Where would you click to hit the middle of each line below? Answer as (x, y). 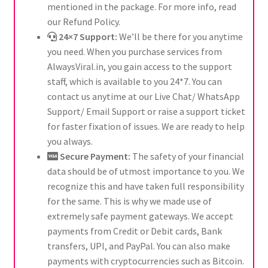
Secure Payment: (96, 156)
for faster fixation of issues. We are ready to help (146, 127)
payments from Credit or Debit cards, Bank (134, 231)
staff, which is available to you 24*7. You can (134, 82)
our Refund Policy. (83, 22)
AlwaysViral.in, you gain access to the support (139, 67)
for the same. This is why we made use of (129, 201)
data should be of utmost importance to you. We (146, 171)
